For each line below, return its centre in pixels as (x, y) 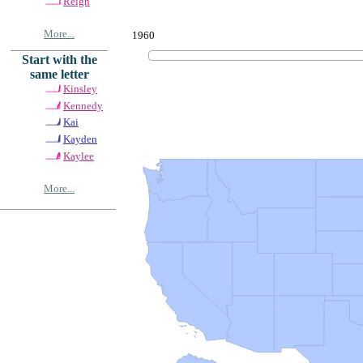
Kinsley (80, 88)
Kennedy (83, 105)
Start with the (59, 59)
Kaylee (79, 156)
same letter (59, 74)
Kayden (80, 139)
